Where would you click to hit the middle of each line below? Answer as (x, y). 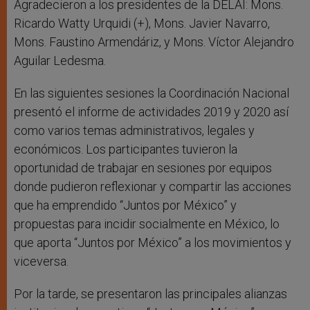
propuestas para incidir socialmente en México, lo (147, 224)
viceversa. (41, 262)
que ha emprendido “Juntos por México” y (125, 206)
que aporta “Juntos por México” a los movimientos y (153, 243)
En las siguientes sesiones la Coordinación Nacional (152, 93)
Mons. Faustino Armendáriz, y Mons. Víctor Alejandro (154, 42)
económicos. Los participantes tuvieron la (126, 149)
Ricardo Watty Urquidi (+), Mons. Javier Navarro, (142, 24)
